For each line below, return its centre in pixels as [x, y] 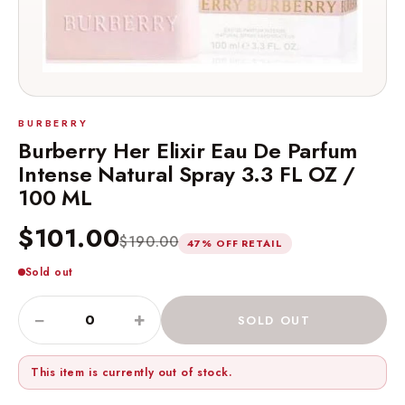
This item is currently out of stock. [132, 372]
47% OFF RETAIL [235, 243]
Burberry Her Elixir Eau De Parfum [188, 151]
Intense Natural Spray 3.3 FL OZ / [187, 174]
